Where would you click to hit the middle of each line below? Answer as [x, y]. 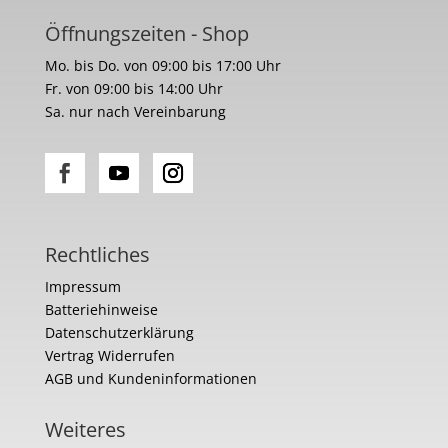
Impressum [82, 286]
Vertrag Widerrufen [109, 355]
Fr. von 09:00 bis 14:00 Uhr [133, 88]
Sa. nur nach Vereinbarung [135, 111]
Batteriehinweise [101, 309]
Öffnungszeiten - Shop [146, 33]
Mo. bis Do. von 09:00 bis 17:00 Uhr [162, 65]
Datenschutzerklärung [119, 332]
